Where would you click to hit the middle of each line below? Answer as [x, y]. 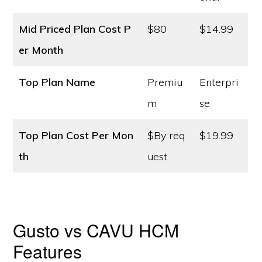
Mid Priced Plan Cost [70, 29]
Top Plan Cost [54, 135]
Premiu [165, 82]
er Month [41, 50]
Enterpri [219, 82]
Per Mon [113, 135]
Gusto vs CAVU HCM [96, 230]
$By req [166, 135]
